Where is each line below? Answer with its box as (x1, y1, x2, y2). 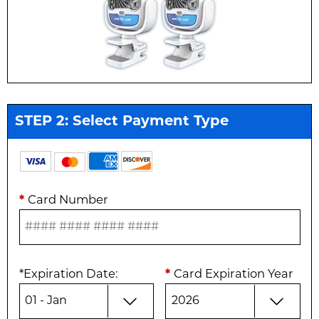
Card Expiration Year (173, 269, 293, 281)
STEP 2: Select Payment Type (14, 114, 229, 129)
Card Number (27, 195, 108, 207)
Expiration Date (23, 269, 115, 281)
